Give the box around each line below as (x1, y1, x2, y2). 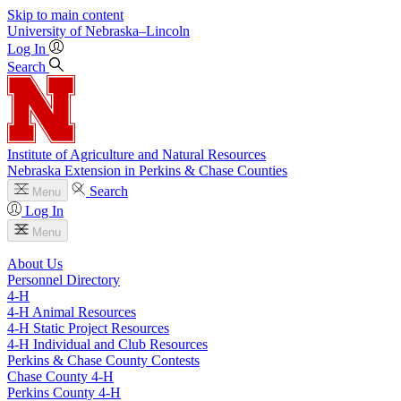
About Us (7, 256, 63, 271)
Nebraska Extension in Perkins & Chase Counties (7, 163, 287, 178)
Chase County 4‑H (7, 369, 114, 384)
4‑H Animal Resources (7, 304, 136, 320)
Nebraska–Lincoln (85, 23, 190, 38)
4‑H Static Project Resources (7, 320, 169, 336)
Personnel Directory (7, 272, 120, 287)
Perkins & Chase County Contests (7, 353, 200, 368)
